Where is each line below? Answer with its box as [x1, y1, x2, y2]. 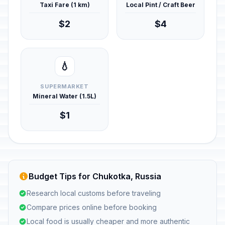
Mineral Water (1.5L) [33, 92, 96, 100]
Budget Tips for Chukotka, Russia [29, 171, 161, 181]
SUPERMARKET [40, 83, 89, 90]
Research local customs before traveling [27, 189, 161, 197]
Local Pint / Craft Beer [126, 1, 195, 9]
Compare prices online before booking [27, 203, 157, 211]
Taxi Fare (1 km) [39, 1, 90, 9]
